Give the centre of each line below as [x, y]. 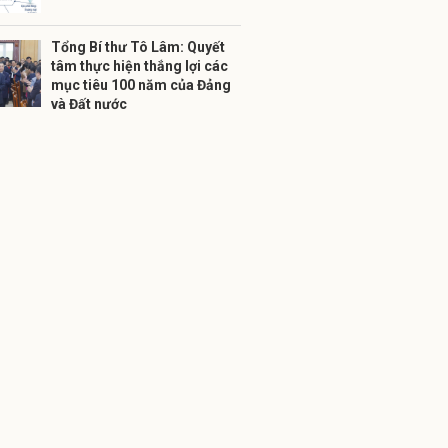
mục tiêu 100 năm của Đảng [141, 85]
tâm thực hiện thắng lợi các [139, 66]
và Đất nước [89, 104]
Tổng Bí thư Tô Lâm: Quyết [138, 47]
